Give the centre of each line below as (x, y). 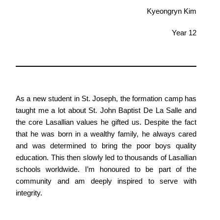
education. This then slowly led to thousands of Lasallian (106, 157)
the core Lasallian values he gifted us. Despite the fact (106, 122)
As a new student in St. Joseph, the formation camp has (106, 98)
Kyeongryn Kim (172, 11)
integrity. (29, 193)
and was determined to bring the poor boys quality (106, 146)
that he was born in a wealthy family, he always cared (106, 134)
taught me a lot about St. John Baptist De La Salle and (106, 110)
